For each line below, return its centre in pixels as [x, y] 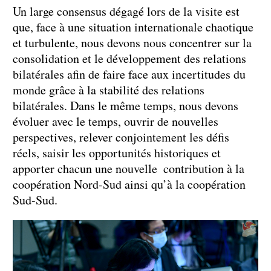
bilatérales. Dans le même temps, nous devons [126, 105]
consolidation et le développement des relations [129, 58]
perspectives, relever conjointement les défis [124, 137]
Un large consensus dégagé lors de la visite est [126, 11]
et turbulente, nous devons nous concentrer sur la [132, 42]
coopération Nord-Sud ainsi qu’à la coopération [129, 184]
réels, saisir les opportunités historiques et [117, 152]
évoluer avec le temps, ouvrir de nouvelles [116, 121]
